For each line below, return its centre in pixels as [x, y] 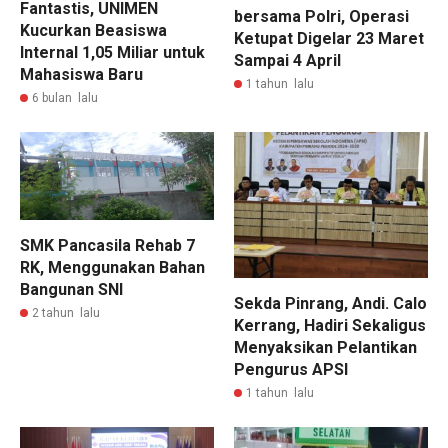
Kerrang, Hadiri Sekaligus [330, 325]
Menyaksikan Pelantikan [325, 347]
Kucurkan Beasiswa [93, 31]
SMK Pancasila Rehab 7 [107, 245]
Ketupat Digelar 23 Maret [329, 38]
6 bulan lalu [65, 98]
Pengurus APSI [291, 369]
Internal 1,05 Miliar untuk [112, 53]
